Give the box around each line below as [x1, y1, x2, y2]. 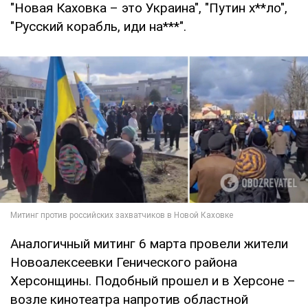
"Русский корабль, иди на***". [10, 18, 186, 34]
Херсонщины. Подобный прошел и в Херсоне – [10, 272, 296, 289]
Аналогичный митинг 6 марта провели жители [10, 235, 288, 252]
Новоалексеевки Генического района [10, 254, 237, 270]
